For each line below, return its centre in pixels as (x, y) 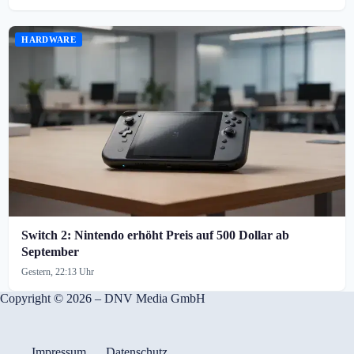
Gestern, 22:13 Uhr (58, 272)
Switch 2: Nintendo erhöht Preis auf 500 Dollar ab (156, 235)
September (51, 252)
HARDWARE (49, 39)
